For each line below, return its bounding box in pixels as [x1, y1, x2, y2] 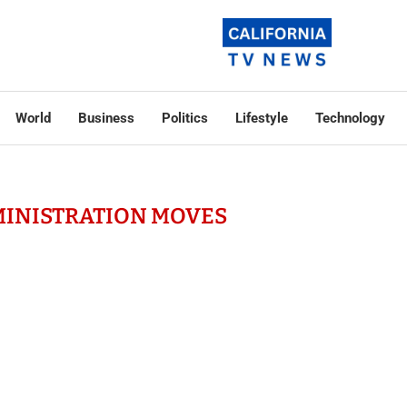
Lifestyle [234, 110, 288, 126]
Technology [314, 110, 385, 126]
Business [77, 110, 134, 126]
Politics [161, 110, 208, 126]
